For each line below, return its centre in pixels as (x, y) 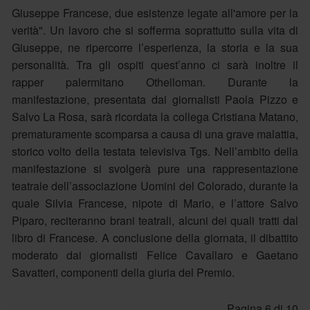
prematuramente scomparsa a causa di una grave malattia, (155, 134)
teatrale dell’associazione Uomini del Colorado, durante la (155, 185)
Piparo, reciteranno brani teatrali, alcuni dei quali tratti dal (155, 220)
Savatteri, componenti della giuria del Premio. (123, 272)
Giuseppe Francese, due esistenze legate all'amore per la (155, 12)
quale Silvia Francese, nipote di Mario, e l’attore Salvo (155, 203)
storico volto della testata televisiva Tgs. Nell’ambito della (155, 151)
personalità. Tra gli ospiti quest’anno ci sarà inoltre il (155, 64)
